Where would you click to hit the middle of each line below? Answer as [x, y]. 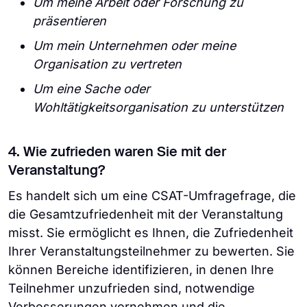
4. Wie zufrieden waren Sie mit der [117, 153]
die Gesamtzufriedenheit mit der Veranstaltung [146, 214]
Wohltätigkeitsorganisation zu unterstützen [158, 107]
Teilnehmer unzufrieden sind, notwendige [132, 288]
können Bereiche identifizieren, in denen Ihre [141, 270]
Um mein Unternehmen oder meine [134, 46]
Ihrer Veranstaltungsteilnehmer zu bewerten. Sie [151, 251]
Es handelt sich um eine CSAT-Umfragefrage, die [152, 196]
